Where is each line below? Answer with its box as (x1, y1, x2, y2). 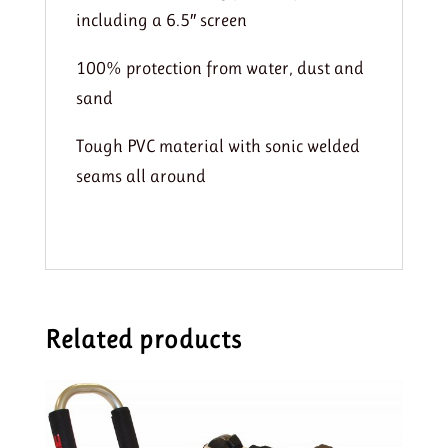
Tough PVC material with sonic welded (75, 135, 360, 156)
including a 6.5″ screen (75, 9, 247, 30)
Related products (44, 323, 242, 354)
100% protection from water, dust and (75, 57, 364, 78)
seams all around (75, 165, 206, 186)
